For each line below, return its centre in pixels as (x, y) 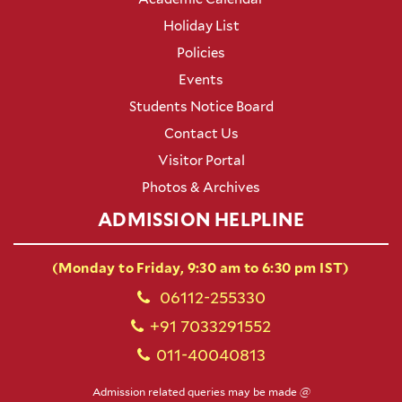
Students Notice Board (201, 107)
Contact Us (201, 134)
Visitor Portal (201, 161)
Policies (201, 53)
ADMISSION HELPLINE (201, 220)
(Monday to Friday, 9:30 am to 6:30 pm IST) (201, 269)
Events (201, 80)
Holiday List (201, 26)
